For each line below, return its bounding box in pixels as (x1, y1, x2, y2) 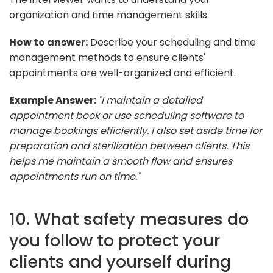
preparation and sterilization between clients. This (9, 138, 249, 153)
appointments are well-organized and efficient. (9, 65, 236, 80)
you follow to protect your (9, 228, 220, 252)
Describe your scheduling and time (88, 35, 256, 49)
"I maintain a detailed (98, 93, 202, 107)
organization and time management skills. (9, 7, 209, 22)
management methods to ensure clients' (9, 50, 205, 65)
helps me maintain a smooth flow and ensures (9, 154, 232, 168)
